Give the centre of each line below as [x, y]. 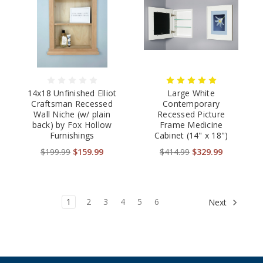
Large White [191, 93]
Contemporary [191, 104]
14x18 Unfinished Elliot [72, 93]
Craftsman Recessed [72, 104]
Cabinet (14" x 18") [191, 136]
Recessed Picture [191, 114]
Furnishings [72, 136]
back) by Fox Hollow [72, 125]
